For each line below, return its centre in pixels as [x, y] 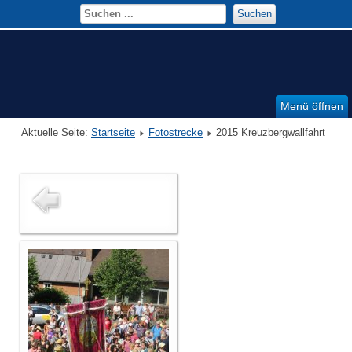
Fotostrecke [176, 133]
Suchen [254, 14]
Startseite [113, 133]
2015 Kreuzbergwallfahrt [271, 133]
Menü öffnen [312, 106]
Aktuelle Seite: [56, 133]
